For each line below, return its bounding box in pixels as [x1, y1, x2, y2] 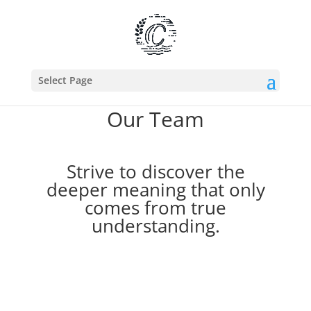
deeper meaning [46, 177, 186, 203]
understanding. [91, 213, 220, 239]
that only [185, 177, 265, 203]
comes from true [85, 195, 226, 221]
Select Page [37, 74, 92, 87]
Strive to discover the [66, 159, 245, 185]
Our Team [107, 105, 204, 134]
